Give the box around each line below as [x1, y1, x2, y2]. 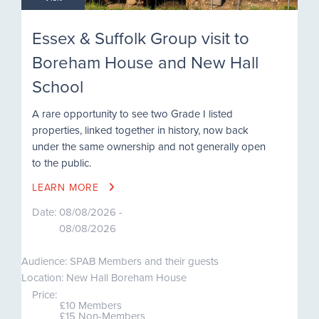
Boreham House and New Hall [32, 49, 258, 74]
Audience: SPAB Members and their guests [21, 253, 219, 268]
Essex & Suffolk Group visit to [32, 25, 249, 50]
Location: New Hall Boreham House [21, 269, 187, 285]
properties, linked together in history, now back [32, 122, 249, 137]
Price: [32, 286, 57, 302]
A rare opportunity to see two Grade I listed [32, 105, 233, 121]
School [32, 73, 83, 98]
